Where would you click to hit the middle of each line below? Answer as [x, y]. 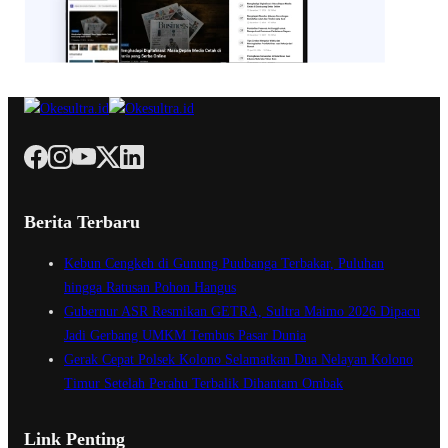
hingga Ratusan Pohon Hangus [150, 288]
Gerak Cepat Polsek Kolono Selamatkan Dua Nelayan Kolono [238, 360]
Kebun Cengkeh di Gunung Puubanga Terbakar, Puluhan [224, 264]
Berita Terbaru [82, 222]
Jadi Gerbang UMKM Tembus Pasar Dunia [185, 336]
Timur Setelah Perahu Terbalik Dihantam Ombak [203, 384]
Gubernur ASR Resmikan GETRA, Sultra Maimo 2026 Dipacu [242, 312]
